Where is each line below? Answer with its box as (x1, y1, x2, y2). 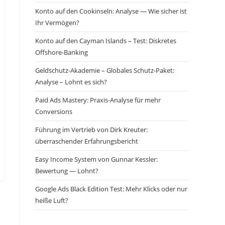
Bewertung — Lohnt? (35, 166, 98, 175)
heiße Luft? (35, 196, 68, 205)
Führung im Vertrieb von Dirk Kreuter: (35, 125, 148, 134)
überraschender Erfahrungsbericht (35, 137, 138, 146)
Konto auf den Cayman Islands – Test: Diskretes (35, 36, 176, 45)
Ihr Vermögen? (35, 18, 79, 27)
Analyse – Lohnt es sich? (35, 77, 107, 86)
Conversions (35, 107, 72, 116)
